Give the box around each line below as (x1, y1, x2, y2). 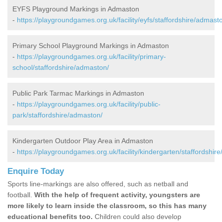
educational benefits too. (7, 213, 93, 221)
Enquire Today (7, 166, 64, 176)
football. (7, 191, 34, 199)
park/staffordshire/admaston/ (12, 111, 103, 119)
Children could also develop (93, 213, 181, 221)
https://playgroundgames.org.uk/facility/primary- (17, 53, 166, 61)
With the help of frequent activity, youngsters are (34, 191, 200, 199)
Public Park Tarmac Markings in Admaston (12, 89, 144, 98)
